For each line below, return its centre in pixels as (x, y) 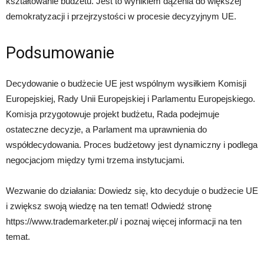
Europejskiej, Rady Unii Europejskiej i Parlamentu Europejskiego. (131, 98)
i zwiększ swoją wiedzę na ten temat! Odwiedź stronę (109, 206)
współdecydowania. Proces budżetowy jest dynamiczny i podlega (132, 144)
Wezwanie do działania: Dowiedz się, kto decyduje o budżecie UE (132, 190)
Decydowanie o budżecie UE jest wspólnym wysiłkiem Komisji (126, 83)
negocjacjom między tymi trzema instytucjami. (95, 160)
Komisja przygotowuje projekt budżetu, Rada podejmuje (113, 114)
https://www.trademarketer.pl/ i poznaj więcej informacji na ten (124, 221)
